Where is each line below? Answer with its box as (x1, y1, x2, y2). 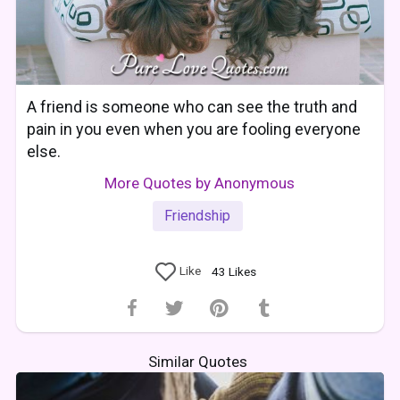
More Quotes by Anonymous (104, 173, 296, 192)
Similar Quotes (148, 352, 248, 371)
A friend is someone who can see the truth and (27, 96, 358, 116)
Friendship (164, 206, 231, 224)
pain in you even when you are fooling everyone (27, 119, 362, 138)
